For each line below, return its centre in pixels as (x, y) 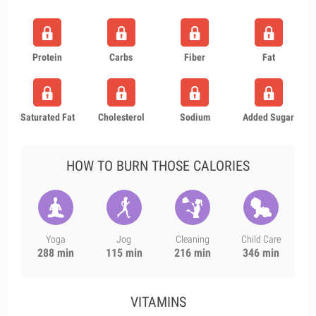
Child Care (261, 239)
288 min (55, 253)
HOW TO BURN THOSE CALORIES (158, 166)
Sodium (195, 117)
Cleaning (192, 239)
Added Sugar (269, 117)
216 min (192, 253)
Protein (48, 57)
